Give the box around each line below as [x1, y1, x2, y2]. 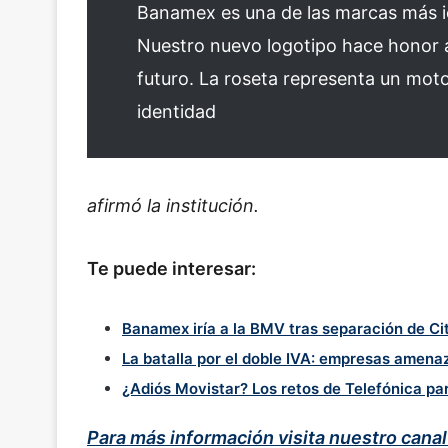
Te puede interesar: [87, 258, 256, 280]
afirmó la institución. [87, 194, 259, 216]
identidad [137, 100, 216, 122]
